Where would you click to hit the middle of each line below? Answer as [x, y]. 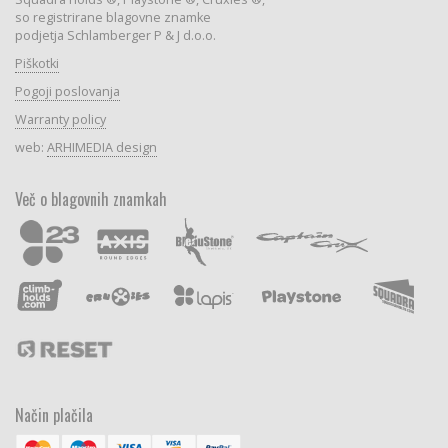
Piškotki [36, 63]
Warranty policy [60, 119]
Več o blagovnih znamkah [90, 198]
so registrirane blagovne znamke [112, 17]
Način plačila [53, 414]
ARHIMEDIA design [101, 147]
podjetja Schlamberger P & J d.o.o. [115, 35]
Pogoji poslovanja [67, 91]
